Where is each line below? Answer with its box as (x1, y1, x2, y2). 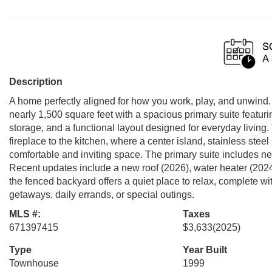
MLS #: (9, 209, 41, 219)
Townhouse (9, 258, 59, 268)
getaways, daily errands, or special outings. (9, 189, 194, 200)
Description (9, 76, 63, 87)
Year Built (182, 245, 227, 255)
